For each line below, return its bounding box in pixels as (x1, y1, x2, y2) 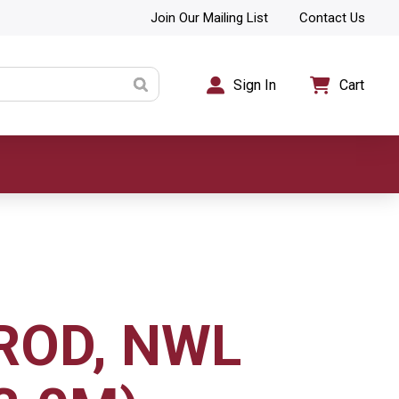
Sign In (233, 77, 277, 94)
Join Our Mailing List (150, 9, 268, 26)
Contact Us (299, 9, 366, 26)
